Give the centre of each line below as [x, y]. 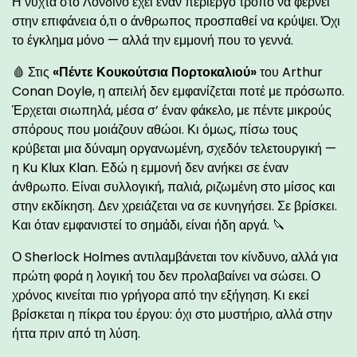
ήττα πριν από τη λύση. [76, 333]
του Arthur [290, 72]
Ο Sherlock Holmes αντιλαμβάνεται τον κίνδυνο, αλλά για [175, 257]
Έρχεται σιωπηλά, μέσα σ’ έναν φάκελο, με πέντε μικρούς [172, 110]
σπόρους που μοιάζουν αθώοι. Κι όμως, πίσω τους [155, 129]
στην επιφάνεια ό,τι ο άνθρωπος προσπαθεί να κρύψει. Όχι [176, 21]
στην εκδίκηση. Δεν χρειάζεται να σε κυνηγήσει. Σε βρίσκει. [175, 206]
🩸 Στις [32, 72]
